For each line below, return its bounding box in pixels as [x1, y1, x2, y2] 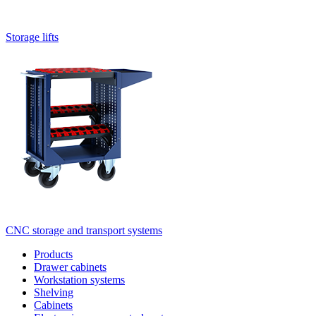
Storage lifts [6, 31, 59, 44]
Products [34, 248, 73, 261]
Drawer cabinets [34, 261, 107, 274]
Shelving [34, 286, 73, 299]
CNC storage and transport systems [6, 224, 162, 237]
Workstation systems [34, 274, 125, 286]
